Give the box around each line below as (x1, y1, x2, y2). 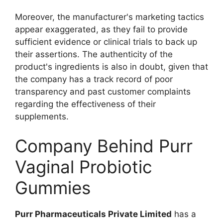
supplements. (15, 111, 69, 121)
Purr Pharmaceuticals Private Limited (15, 209, 172, 220)
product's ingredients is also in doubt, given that (15, 61, 208, 72)
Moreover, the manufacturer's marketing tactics (15, 11, 204, 22)
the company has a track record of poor (15, 74, 173, 84)
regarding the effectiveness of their (15, 99, 156, 109)
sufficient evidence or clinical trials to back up (15, 36, 197, 47)
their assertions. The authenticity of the (15, 49, 173, 59)
